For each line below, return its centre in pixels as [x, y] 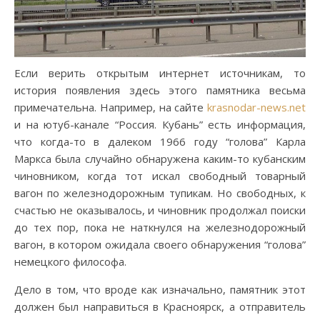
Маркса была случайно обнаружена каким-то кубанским [160, 159]
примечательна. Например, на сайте [111, 107]
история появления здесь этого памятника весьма [160, 90]
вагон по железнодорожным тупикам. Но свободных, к [160, 193]
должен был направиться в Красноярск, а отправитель [160, 306]
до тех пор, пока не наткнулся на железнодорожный [160, 227]
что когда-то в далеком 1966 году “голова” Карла [160, 141]
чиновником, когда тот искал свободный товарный [160, 176]
